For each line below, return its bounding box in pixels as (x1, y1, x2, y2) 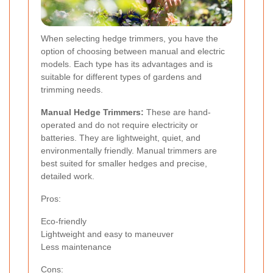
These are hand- (144, 107, 211, 118)
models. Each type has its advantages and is (41, 59, 213, 69)
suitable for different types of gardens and (41, 72, 202, 82)
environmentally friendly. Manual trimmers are (41, 146, 217, 156)
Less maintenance (41, 242, 112, 252)
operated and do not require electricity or (41, 120, 198, 130)
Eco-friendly (41, 216, 87, 227)
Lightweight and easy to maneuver (41, 229, 174, 239)
